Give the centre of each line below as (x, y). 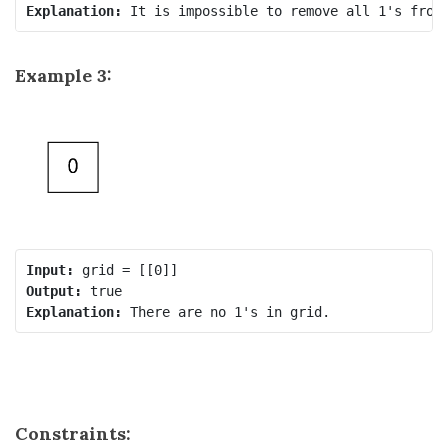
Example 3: (63, 75)
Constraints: (73, 433)
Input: (49, 269)
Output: (53, 290)
